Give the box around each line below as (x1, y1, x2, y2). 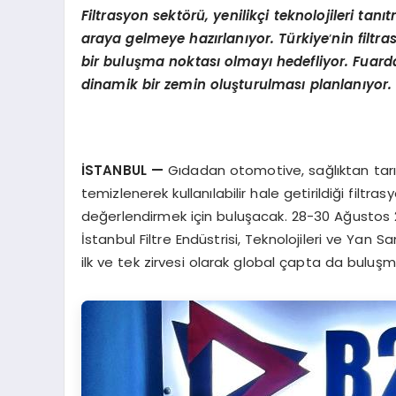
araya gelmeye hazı (80, 29, 217, 49)
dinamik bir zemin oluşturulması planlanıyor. (80, 75, 392, 95)
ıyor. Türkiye (244, 29, 330, 49)
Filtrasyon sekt (80, 6, 182, 26)
